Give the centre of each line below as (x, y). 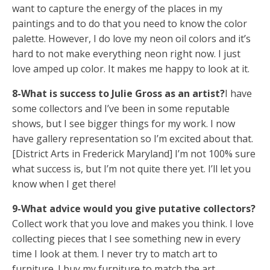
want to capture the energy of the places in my (117, 8)
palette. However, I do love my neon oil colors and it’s (131, 38)
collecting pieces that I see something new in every (126, 238)
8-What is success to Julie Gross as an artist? (118, 93)
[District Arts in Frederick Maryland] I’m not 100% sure (134, 153)
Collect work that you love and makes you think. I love (133, 223)
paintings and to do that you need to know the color (130, 23)
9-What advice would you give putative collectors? (135, 208)
